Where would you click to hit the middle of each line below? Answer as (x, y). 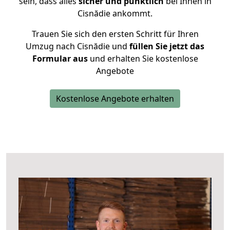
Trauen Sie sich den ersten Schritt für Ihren (115, 34)
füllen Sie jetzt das (166, 46)
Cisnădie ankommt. (115, 13)
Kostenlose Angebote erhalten (115, 99)
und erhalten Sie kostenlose (143, 59)
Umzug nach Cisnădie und (76, 46)
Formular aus (60, 59)
